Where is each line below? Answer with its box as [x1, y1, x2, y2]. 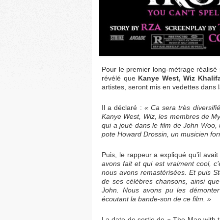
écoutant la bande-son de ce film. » [102, 195, 211, 203]
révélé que [102, 74, 136, 82]
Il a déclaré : [102, 104, 144, 112]
